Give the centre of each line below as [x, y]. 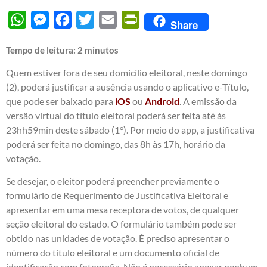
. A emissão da [208, 101]
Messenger [72, 19]
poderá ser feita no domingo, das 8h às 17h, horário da [116, 144]
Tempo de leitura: [42, 50]
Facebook [91, 19]
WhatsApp [49, 19]
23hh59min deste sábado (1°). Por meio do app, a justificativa [130, 129]
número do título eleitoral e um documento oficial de [113, 253]
